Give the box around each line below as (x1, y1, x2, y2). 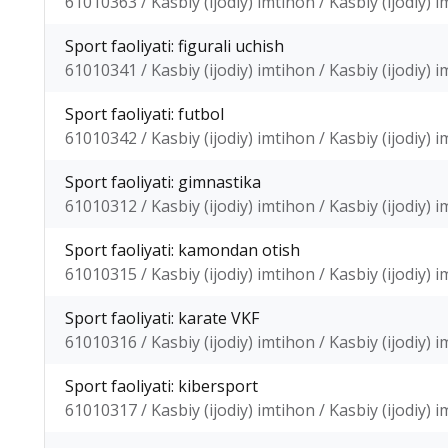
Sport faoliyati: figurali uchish (65, 35, 284, 57)
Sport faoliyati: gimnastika (65, 171, 261, 193)
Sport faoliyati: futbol (65, 103, 224, 125)
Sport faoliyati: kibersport (65, 375, 258, 397)
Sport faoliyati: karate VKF (65, 307, 259, 329)
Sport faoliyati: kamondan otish (65, 239, 300, 261)
